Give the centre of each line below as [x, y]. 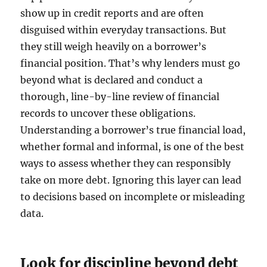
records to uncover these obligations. [108, 114]
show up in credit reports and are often [112, 13]
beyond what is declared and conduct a [112, 80]
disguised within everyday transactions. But [124, 30]
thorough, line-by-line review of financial [120, 97]
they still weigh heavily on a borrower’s [114, 47]
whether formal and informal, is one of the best [133, 147]
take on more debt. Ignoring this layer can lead [131, 180]
